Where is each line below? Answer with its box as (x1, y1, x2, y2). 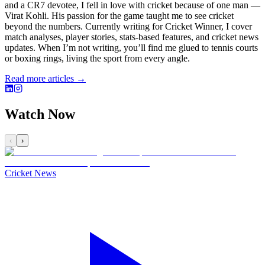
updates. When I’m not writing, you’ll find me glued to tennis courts (5, 42, 258, 53)
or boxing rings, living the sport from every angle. (5, 53, 190, 63)
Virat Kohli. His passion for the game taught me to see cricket (5, 10, 234, 21)
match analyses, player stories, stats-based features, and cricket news (5, 31, 258, 42)
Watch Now (5, 106, 75, 122)
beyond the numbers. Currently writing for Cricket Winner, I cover (5, 21, 252, 31)
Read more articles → (5, 73, 86, 83)
